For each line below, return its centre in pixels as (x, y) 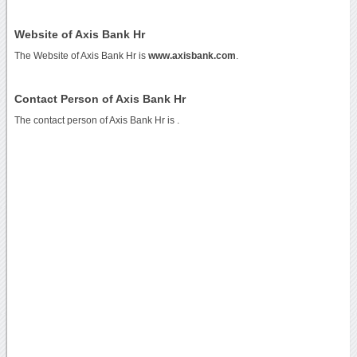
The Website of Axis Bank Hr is (81, 55)
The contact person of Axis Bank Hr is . (96, 120)
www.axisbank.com (192, 55)
